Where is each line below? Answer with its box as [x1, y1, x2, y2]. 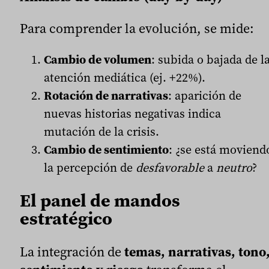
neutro [216, 159, 252, 177]
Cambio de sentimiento [44, 141, 169, 159]
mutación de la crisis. [44, 123, 159, 141]
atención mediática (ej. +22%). [44, 69, 205, 86]
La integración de [20, 243, 124, 261]
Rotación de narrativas [44, 87, 168, 104]
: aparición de [168, 87, 241, 104]
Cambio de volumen [44, 51, 151, 68]
